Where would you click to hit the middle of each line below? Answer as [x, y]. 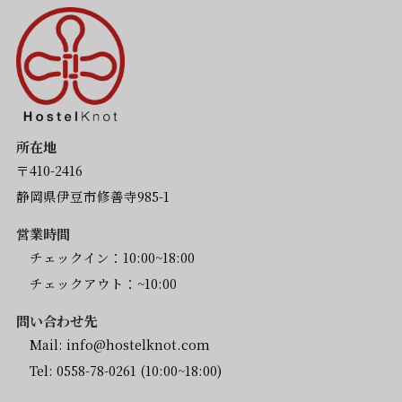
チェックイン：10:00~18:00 [105, 257]
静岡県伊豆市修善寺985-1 [92, 196]
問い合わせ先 [56, 320]
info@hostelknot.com [138, 344]
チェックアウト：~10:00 [96, 283]
